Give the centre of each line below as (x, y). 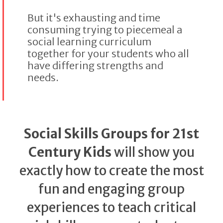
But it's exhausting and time (94, 18)
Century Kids (70, 152)
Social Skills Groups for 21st (111, 134)
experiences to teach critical (111, 207)
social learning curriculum (89, 42)
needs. (44, 77)
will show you (153, 152)
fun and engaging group (111, 189)
